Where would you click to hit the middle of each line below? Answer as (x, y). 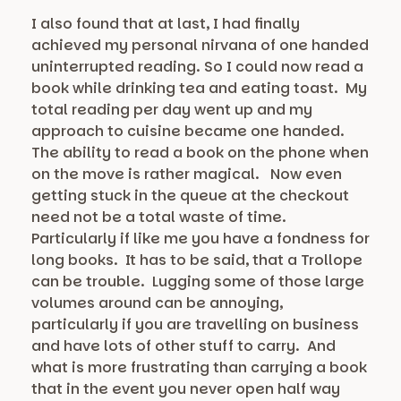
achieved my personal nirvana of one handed (200, 46)
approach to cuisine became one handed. (190, 132)
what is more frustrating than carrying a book (199, 368)
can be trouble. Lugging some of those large (198, 282)
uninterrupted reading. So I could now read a (197, 67)
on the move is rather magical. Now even (187, 175)
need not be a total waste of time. (162, 218)
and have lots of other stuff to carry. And (183, 346)
